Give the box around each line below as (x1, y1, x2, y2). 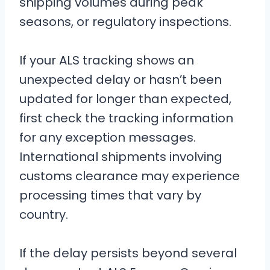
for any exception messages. (19, 129, 196, 146)
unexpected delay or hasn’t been (19, 71, 222, 88)
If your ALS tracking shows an (19, 52, 194, 69)
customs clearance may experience (19, 168, 240, 184)
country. (19, 206, 68, 223)
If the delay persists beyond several (19, 245, 237, 262)
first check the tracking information (19, 110, 233, 127)
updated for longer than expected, (19, 90, 231, 107)
